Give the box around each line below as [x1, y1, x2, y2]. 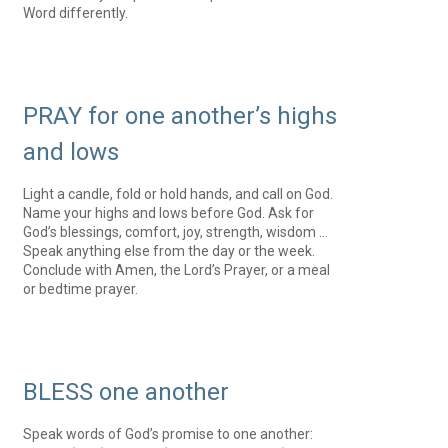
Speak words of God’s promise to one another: [23, 426, 314, 442]
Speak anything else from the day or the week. [23, 243, 316, 259]
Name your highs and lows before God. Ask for [23, 205, 315, 221]
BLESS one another [23, 378, 230, 406]
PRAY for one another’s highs [23, 102, 338, 130]
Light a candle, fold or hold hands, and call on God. [23, 186, 334, 202]
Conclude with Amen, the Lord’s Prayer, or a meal [23, 262, 331, 278]
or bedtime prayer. [23, 281, 139, 297]
